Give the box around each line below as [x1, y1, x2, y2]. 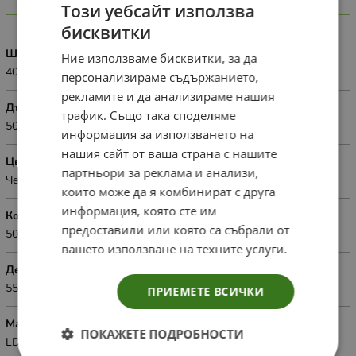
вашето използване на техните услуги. [61, 241, 288, 257]
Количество [6, 207, 68, 223]
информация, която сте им [61, 203, 217, 219]
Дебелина [6, 261, 60, 277]
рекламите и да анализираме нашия [61, 88, 275, 104]
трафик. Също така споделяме [61, 107, 236, 123]
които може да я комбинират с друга [61, 184, 276, 199]
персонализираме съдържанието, [61, 69, 259, 85]
